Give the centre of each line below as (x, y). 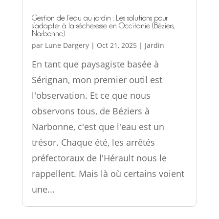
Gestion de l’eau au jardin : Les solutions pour (99, 18)
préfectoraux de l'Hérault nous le (99, 158)
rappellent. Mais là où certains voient (108, 174)
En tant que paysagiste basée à (95, 64)
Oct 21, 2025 (117, 45)
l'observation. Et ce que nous (91, 96)
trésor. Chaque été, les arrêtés (93, 142)
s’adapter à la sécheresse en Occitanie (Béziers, (103, 26)
